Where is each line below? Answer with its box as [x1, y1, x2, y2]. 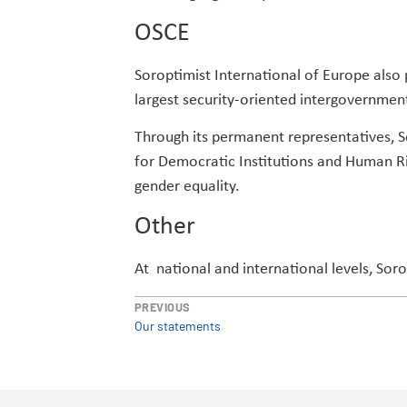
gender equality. [134, 178, 240, 196]
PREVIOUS [134, 300, 191, 315]
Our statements [134, 318, 221, 334]
